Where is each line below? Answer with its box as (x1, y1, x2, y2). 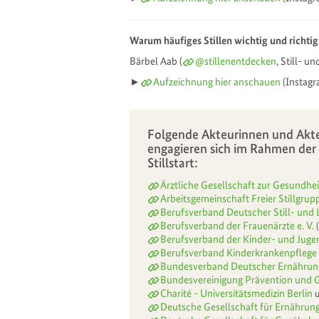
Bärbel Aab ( (130, 54, 182, 68)
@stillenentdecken (195, 54, 276, 68)
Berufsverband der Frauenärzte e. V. (160, 219, 314, 232)
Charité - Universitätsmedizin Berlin (160, 286, 315, 300)
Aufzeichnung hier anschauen (153, 75, 281, 88)
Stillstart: (147, 154, 198, 171)
